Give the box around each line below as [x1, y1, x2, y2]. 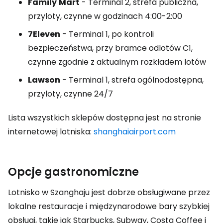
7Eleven [28, 28, 60, 40]
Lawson [28, 74, 60, 86]
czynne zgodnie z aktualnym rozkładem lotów [28, 56, 206, 68]
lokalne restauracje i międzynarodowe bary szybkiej [8, 201, 210, 212]
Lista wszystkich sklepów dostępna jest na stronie [8, 112, 201, 123]
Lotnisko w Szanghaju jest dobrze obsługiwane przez [8, 187, 210, 198]
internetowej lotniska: [8, 126, 94, 137]
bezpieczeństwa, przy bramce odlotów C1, [28, 42, 193, 54]
